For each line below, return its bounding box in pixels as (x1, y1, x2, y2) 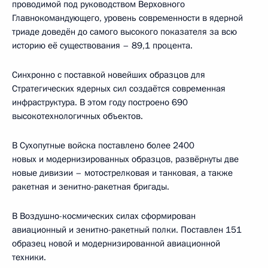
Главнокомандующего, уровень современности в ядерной (12, 11, 243, 24)
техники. (12, 251, 46, 263)
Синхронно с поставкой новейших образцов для (12, 68, 205, 81)
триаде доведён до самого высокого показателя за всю (12, 25, 237, 38)
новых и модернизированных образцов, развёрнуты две (12, 153, 239, 165)
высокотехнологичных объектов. (12, 109, 143, 122)
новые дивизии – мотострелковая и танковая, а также (12, 166, 233, 179)
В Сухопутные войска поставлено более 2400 (12, 139, 194, 151)
